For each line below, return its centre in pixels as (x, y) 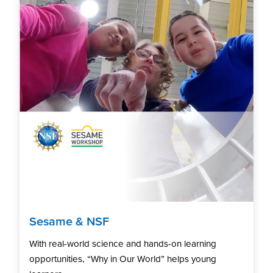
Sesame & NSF (69, 222)
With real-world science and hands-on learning (123, 244)
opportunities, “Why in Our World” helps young (123, 259)
